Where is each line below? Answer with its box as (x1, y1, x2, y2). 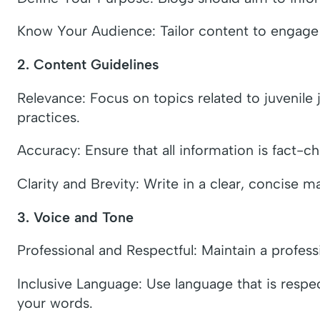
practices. (17, 108, 80, 126)
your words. (17, 294, 93, 311)
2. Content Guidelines (17, 56, 159, 74)
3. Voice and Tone (17, 208, 134, 226)
